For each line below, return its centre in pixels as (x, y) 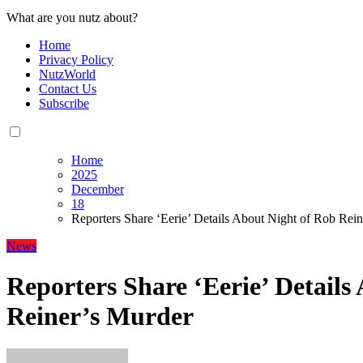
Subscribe (64, 104)
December (98, 190)
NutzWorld (67, 75)
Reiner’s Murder (100, 316)
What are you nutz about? (72, 18)
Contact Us (68, 89)
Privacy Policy (76, 60)
